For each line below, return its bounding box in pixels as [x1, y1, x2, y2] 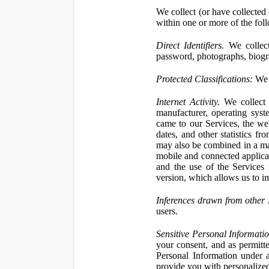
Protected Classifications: [156, 74, 253, 84]
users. [156, 206, 178, 216]
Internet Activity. [156, 97, 220, 107]
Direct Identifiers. [156, 40, 225, 50]
